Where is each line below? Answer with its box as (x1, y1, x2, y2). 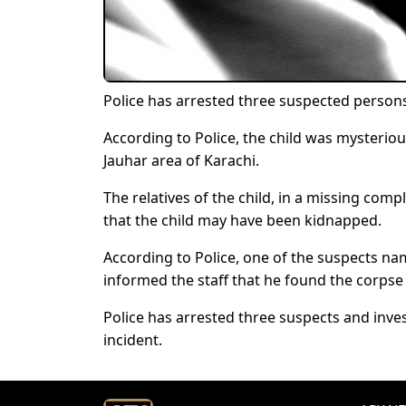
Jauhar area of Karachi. (103, 150, 259, 171)
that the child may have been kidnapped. (103, 210, 382, 231)
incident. (103, 330, 162, 351)
